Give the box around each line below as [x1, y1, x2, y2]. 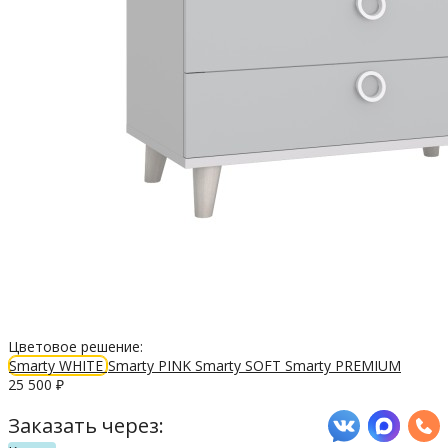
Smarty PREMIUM [285, 355, 401, 375]
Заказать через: [8, 412, 164, 440]
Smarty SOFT [195, 355, 285, 375]
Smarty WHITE [9, 355, 107, 375]
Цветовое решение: [8, 336, 143, 356]
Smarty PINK [108, 355, 195, 375]
